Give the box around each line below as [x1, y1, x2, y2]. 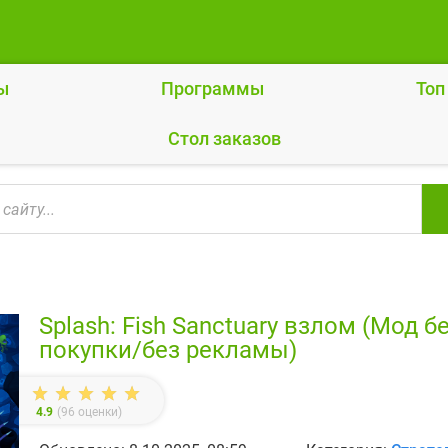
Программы [161, 78, 264, 99]
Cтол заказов [167, 128, 281, 149]
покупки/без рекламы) [39, 336, 297, 364]
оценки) [75, 405, 122, 419]
